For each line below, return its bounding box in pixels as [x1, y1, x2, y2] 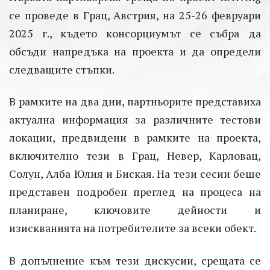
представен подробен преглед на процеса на [9, 184, 261, 199]
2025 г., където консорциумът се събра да [9, 26, 261, 41]
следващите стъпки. [9, 62, 115, 77]
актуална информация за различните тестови [9, 112, 261, 127]
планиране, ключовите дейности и [9, 202, 261, 218]
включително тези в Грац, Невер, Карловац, [9, 148, 261, 163]
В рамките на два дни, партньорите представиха [9, 94, 261, 109]
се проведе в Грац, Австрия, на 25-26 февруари [9, 8, 261, 23]
